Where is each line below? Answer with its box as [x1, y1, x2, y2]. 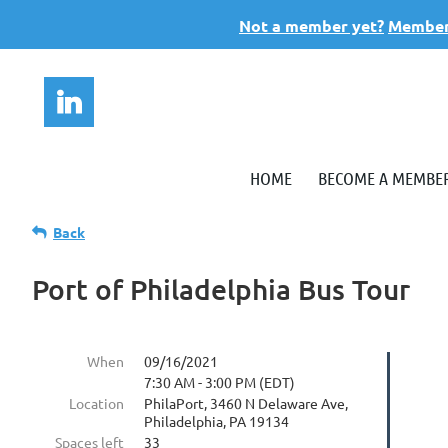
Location [69, 394, 124, 412]
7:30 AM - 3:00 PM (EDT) [144, 373, 295, 391]
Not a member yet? [239, 15, 384, 36]
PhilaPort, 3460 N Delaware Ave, [144, 394, 348, 412]
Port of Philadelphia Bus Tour [32, 272, 410, 306]
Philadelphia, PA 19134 [144, 412, 289, 430]
